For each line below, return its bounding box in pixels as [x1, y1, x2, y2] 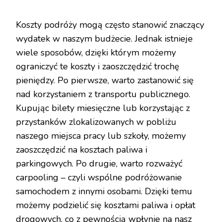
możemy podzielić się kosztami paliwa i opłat [16, 199, 195, 211]
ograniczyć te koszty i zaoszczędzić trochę [16, 60, 179, 72]
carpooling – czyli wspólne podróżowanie [16, 171, 182, 183]
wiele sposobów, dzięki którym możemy [16, 46, 176, 58]
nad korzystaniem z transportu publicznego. [16, 88, 190, 100]
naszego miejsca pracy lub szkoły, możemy [16, 129, 186, 142]
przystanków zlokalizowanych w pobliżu [16, 115, 176, 128]
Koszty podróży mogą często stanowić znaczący [16, 18, 204, 31]
